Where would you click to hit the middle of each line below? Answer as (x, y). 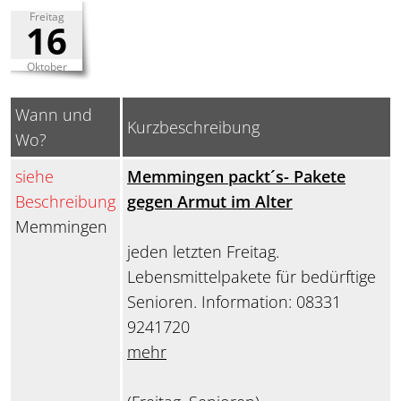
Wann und (54, 115)
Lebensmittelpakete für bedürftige (252, 277)
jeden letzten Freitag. (203, 252)
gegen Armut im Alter (210, 202)
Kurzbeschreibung (193, 128)
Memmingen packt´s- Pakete (236, 177)
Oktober (47, 67)
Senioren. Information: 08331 (234, 302)
